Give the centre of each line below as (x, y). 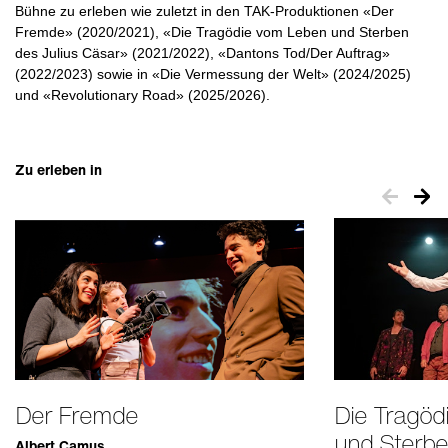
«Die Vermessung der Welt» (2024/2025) (281, 74)
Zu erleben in (58, 170)
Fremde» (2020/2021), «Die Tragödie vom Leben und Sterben (212, 32)
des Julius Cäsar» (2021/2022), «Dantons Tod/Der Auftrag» (202, 53)
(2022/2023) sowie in (83, 74)
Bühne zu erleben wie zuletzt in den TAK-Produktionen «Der (204, 11)
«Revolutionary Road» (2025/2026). (156, 95)
